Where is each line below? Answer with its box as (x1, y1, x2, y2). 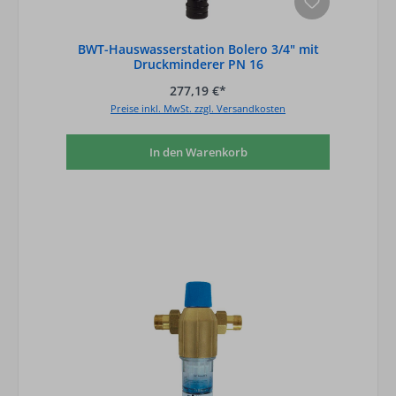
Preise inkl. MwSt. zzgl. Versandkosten (110, 102, 286, 116)
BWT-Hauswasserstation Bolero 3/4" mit (77, 41, 319, 58)
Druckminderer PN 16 (133, 56, 263, 73)
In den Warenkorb (148, 143, 247, 160)
